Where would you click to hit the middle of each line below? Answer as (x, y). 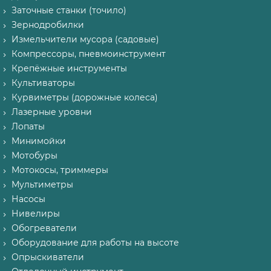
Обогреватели (44, 228)
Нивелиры (36, 214)
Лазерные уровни (52, 112)
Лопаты (28, 126)
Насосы (28, 199)
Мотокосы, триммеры (60, 170)
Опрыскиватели (48, 257)
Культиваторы (43, 83)
